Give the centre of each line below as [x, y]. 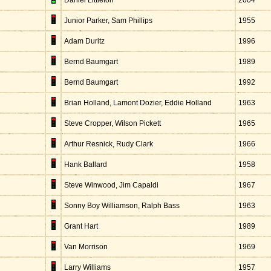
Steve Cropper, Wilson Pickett [113, 123]
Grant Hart [81, 226]
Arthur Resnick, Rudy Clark [109, 144]
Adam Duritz [84, 41]
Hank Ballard [86, 165]
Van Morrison [86, 247]
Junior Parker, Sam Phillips [108, 21]
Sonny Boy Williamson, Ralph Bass [122, 206]
